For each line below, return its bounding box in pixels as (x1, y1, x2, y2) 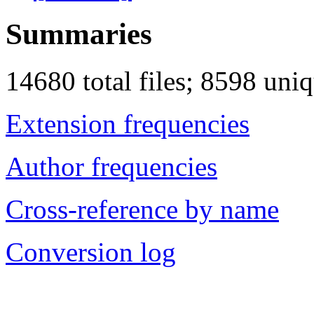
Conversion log (6, 237, 176, 268)
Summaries (6, 18, 152, 51)
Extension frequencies (6, 109, 250, 139)
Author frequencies (6, 151, 217, 182)
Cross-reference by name (6, 194, 279, 225)
